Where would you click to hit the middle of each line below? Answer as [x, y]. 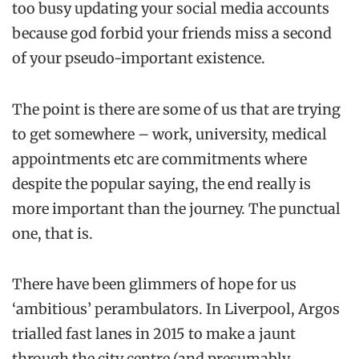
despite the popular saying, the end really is [161, 184]
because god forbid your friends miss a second [172, 34]
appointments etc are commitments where [159, 159]
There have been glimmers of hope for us [154, 284]
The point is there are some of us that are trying [176, 109]
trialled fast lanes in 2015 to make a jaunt [154, 333]
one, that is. [52, 233]
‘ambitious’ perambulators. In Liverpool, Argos [176, 309]
